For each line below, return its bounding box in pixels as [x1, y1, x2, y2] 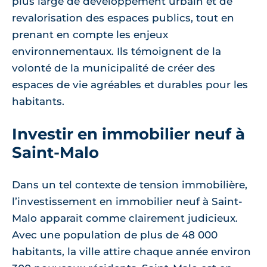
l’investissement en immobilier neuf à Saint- [12, 195, 243, 207]
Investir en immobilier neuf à [12, 125, 245, 143]
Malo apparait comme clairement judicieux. [12, 212, 238, 224]
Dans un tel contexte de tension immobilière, [12, 179, 247, 191]
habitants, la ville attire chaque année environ [12, 246, 251, 257]
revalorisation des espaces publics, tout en [12, 12, 234, 24]
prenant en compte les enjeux [12, 29, 168, 41]
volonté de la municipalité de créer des [12, 62, 215, 74]
